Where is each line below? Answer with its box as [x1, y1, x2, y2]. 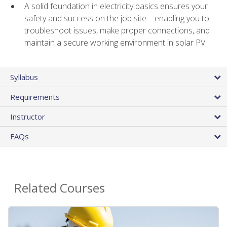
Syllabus [10, 71, 38, 82]
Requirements [10, 91, 60, 102]
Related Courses [14, 179, 105, 196]
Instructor [10, 111, 45, 122]
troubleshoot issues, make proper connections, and [24, 25, 210, 36]
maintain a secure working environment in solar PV [24, 37, 205, 49]
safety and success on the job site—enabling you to [24, 13, 209, 24]
